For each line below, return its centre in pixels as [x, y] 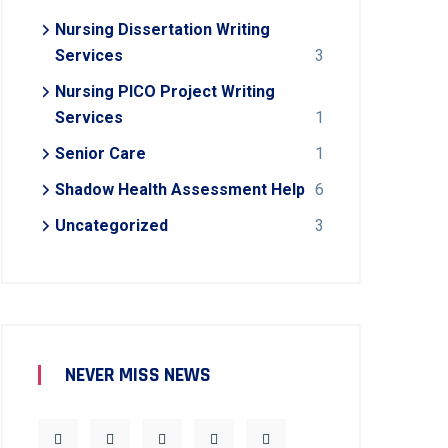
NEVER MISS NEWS [138, 375]
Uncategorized [111, 225]
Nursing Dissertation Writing [162, 29]
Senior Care [100, 153]
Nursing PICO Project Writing [165, 91]
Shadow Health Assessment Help [180, 189]
